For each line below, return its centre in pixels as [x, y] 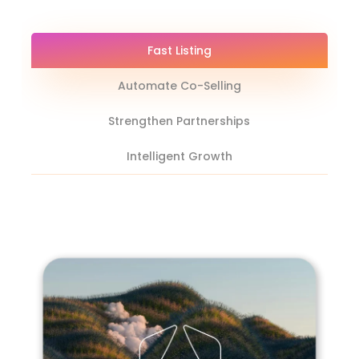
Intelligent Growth [179, 157]
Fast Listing [179, 51]
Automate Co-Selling [179, 86]
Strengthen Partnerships [179, 121]
